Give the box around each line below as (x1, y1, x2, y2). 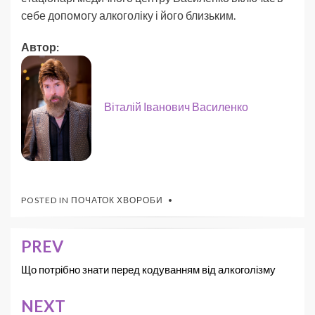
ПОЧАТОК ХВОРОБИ (71, 195, 163, 206)
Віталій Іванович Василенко (104, 100, 248, 114)
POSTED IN (21, 195, 71, 206)
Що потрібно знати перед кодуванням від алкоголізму (21, 263, 276, 276)
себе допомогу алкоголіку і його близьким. (21, 8, 236, 22)
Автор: (21, 40, 59, 54)
